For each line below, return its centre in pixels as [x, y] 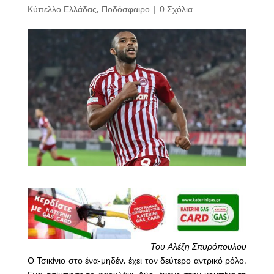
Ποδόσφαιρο [125, 9]
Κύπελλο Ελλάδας [62, 9]
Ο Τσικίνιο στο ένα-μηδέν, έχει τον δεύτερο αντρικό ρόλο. [137, 261]
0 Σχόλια [176, 9]
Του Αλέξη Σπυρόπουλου [199, 246]
